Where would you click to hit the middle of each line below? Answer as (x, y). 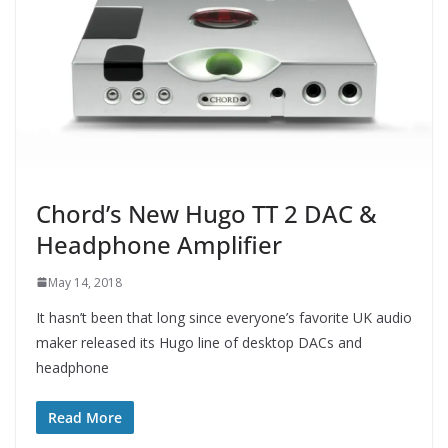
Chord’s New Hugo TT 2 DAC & (206, 213)
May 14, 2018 (85, 282)
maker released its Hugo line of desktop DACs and (199, 342)
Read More (85, 417)
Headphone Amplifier (159, 244)
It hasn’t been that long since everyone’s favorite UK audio (224, 317)
